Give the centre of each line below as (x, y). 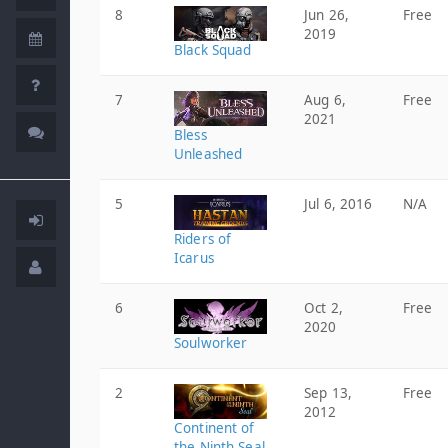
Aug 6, (325, 100)
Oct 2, (323, 308)
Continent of (214, 428)
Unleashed (208, 154)
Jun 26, (326, 15)
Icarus (194, 258)
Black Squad (213, 50)
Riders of (203, 239)
